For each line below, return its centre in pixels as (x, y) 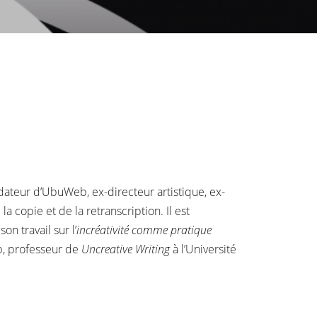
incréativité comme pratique (144, 230)
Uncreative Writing (126, 249)
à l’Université (203, 249)
